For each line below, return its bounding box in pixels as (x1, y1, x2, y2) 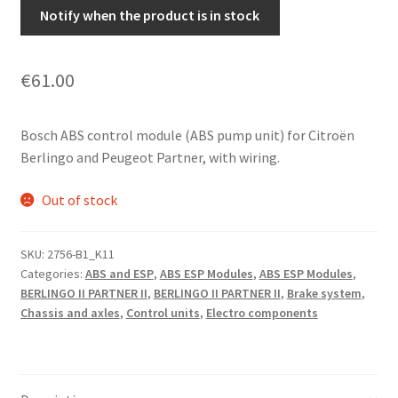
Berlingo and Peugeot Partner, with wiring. (20, 148, 280, 167)
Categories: (20, 266, 85, 283)
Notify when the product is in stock (40, 6, 260, 25)
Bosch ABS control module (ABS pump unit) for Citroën (20, 126, 354, 145)
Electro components (205, 305, 318, 322)
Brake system (286, 285, 362, 302)
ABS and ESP (84, 266, 154, 283)
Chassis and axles (20, 305, 120, 322)
